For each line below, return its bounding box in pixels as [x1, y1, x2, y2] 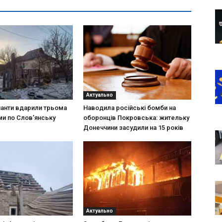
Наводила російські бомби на [83, 104, 176, 111]
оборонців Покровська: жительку [83, 114, 189, 121]
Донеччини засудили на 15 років [83, 124, 183, 131]
